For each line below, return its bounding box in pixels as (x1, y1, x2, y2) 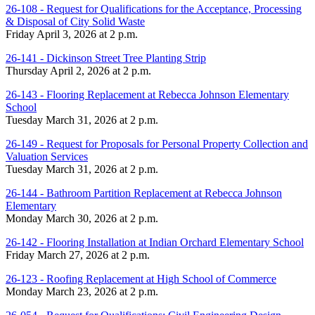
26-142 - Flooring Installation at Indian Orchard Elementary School (6, 236, 304, 248)
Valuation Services (6, 150, 88, 162)
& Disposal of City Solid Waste (6, 15, 145, 27)
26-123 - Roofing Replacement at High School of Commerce (6, 272, 276, 285)
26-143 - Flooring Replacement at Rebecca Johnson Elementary (6, 88, 289, 101)
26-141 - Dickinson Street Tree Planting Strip (6, 51, 206, 64)
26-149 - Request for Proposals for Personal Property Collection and (6, 137, 308, 150)
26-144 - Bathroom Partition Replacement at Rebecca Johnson (6, 186, 282, 199)
